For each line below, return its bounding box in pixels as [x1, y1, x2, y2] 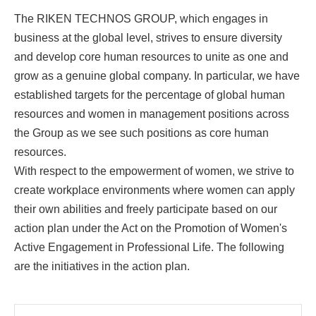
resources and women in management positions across [14, 108, 289, 120]
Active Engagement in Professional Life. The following [14, 241, 284, 253]
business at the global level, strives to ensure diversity [14, 32, 282, 44]
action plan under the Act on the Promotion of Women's [14, 222, 287, 234]
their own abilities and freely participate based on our [14, 203, 277, 215]
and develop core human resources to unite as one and [14, 51, 288, 63]
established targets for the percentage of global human [14, 89, 285, 101]
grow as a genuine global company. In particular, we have [14, 70, 300, 82]
